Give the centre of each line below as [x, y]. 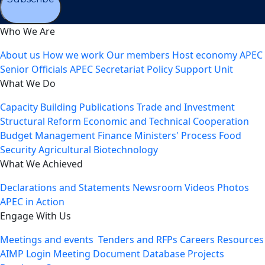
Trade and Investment [186, 107]
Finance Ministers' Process [157, 135]
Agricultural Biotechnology [98, 150]
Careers [197, 240]
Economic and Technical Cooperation [166, 121]
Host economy [205, 55]
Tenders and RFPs [138, 240]
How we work [73, 55]
